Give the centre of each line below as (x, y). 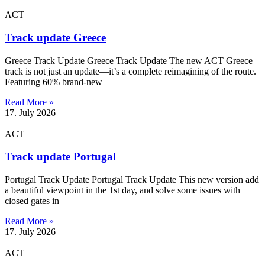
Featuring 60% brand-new (54, 82)
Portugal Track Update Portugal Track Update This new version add (132, 180)
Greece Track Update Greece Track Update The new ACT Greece (129, 60)
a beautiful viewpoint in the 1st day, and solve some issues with (122, 190)
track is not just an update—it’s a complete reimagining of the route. (130, 71)
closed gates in (32, 201)
